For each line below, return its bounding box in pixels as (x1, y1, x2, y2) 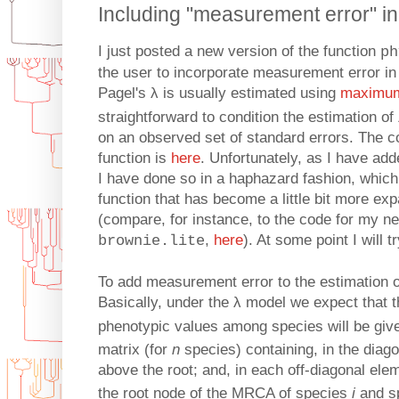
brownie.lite (98, 232, 205, 250)
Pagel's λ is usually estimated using (98, 85, 340, 102)
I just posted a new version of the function (98, 43, 380, 61)
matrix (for (98, 341, 172, 359)
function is (98, 150, 171, 167)
